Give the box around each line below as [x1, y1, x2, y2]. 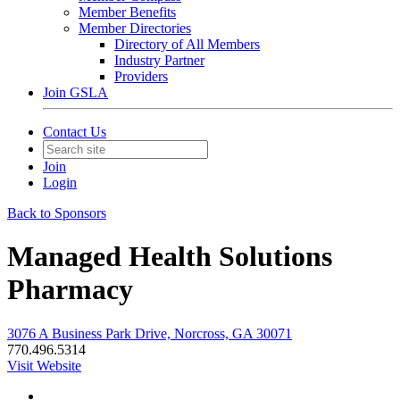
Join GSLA [43, 85, 108, 100]
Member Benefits [79, 4, 176, 20]
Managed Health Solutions [7, 240, 332, 273]
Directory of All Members [114, 37, 260, 52]
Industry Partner [114, 53, 204, 68]
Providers [114, 69, 168, 84]
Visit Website [7, 357, 81, 373]
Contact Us [43, 124, 106, 139]
